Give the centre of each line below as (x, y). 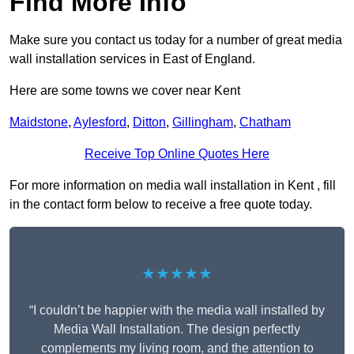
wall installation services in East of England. (132, 59)
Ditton (149, 122)
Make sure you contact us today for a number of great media (176, 40)
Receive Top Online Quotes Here (177, 154)
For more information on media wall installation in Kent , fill (173, 186)
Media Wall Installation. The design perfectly (177, 330)
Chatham (265, 122)
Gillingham (203, 122)
